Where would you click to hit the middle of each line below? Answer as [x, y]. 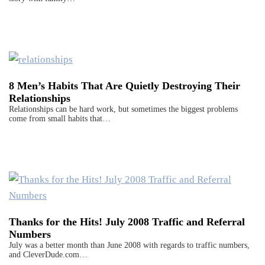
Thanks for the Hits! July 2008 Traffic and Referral [127, 222]
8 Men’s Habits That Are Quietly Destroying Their [125, 85]
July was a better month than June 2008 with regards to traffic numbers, [129, 245]
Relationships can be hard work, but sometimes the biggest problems [123, 109]
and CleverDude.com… [48, 254]
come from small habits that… [60, 118]
